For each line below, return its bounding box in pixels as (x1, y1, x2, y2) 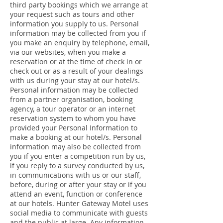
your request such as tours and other (10, 9, 134, 19)
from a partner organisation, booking (10, 95, 133, 104)
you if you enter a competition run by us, (10, 151, 145, 161)
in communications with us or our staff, (10, 170, 141, 180)
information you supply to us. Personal (10, 19, 139, 28)
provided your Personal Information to (10, 123, 137, 132)
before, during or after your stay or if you (10, 180, 146, 189)
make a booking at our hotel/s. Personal (10, 132, 142, 142)
